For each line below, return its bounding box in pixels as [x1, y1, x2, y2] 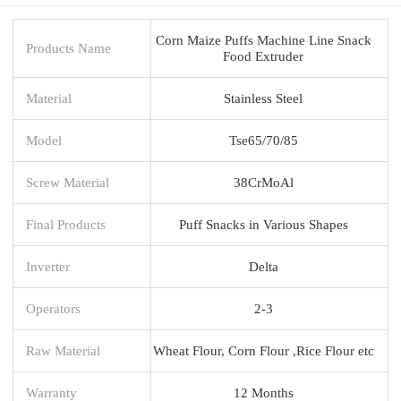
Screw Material [26, 174, 109, 190]
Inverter [26, 258, 70, 274]
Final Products [26, 216, 106, 232]
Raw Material [26, 342, 100, 358]
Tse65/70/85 [228, 132, 298, 148]
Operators [26, 300, 81, 316]
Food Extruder [223, 47, 303, 64]
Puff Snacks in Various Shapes [178, 216, 348, 232]
